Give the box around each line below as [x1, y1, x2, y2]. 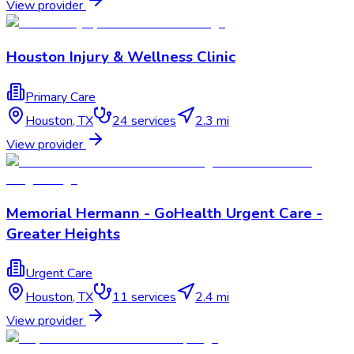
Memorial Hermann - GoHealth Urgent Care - [6, 202, 322, 224]
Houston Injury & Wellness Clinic [6, 47, 235, 68]
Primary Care [25, 88, 96, 106]
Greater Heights [6, 223, 120, 244]
